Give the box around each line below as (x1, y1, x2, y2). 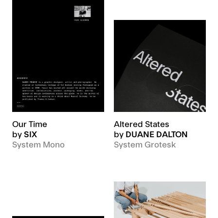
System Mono (12, 141, 65, 149)
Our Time (12, 120, 47, 128)
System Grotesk (114, 141, 176, 149)
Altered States (114, 120, 169, 128)
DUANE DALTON (126, 130, 188, 139)
